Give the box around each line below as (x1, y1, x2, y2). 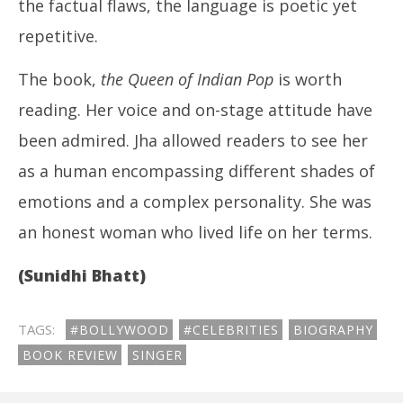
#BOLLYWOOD (70, 321, 169, 338)
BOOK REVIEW (22, 346, 118, 363)
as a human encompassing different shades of (18, 160, 375, 182)
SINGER (132, 346, 183, 363)
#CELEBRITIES (184, 321, 279, 338)
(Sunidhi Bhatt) (18, 264, 146, 286)
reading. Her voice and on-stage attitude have (18, 99, 372, 121)
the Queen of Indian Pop (101, 68, 273, 90)
